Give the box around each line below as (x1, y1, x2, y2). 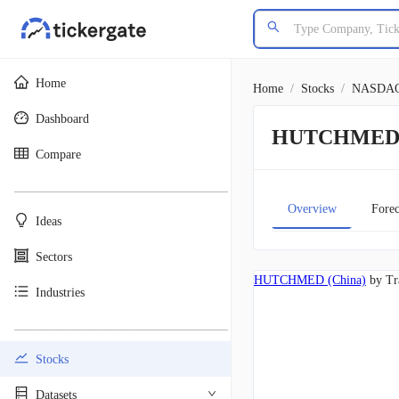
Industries (36, 285, 85, 299)
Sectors (36, 249, 72, 264)
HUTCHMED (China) (254, 273, 366, 287)
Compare (36, 147, 81, 161)
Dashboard (36, 111, 89, 126)
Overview (287, 201, 337, 216)
